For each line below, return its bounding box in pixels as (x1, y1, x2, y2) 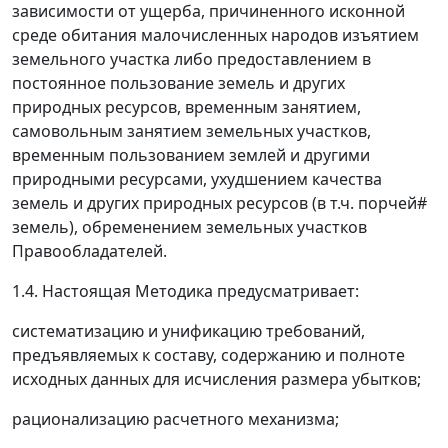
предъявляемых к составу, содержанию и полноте (12, 344, 405, 367)
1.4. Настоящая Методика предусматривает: (12, 280, 359, 303)
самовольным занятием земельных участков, (12, 120, 371, 143)
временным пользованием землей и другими (12, 144, 370, 167)
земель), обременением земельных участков (12, 216, 367, 239)
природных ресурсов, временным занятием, (12, 96, 361, 119)
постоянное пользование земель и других (12, 72, 345, 95)
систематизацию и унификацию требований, (12, 320, 365, 343)
